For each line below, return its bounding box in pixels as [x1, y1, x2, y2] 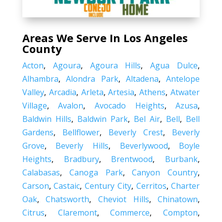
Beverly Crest [109, 126, 164, 138]
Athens [139, 86, 166, 98]
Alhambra [22, 73, 58, 84]
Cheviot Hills [98, 193, 149, 205]
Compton [163, 207, 198, 218]
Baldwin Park [77, 113, 128, 124]
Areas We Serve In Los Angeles [22, 30, 188, 45]
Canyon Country [132, 166, 198, 178]
